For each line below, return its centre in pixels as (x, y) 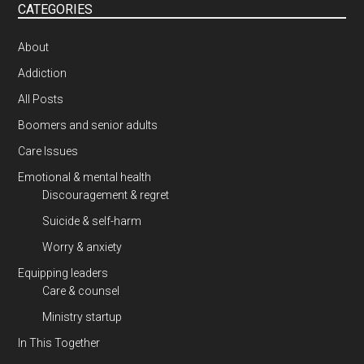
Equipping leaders (63, 273)
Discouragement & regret (106, 195)
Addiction (43, 74)
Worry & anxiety (82, 247)
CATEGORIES (56, 10)
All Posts (41, 100)
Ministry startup (82, 317)
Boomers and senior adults (88, 126)
